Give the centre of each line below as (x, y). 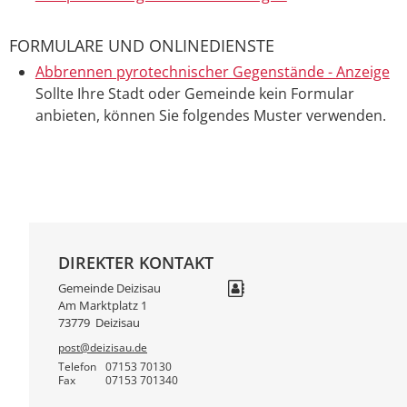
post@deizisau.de (103, 348)
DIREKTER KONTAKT (136, 262)
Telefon (77, 366)
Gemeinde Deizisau (109, 288)
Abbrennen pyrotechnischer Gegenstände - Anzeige (212, 71)
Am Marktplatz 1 (103, 306)
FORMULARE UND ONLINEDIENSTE (142, 46)
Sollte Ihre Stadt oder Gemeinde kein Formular (194, 93)
